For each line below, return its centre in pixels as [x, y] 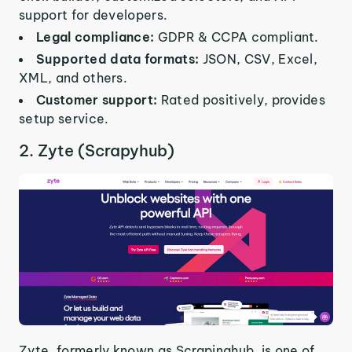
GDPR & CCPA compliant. [238, 37]
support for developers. [93, 15]
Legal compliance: [97, 37]
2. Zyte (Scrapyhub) [97, 151]
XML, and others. [73, 78]
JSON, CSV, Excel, [260, 59]
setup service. [64, 119]
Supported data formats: [119, 59]
